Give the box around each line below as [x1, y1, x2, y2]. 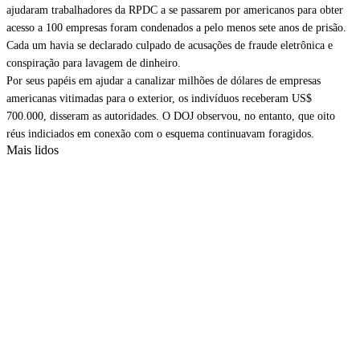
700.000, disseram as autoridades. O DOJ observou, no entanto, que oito [6, 110, 335, 122]
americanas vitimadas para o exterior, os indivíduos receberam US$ [6, 92, 312, 104]
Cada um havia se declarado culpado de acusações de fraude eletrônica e [6, 39, 333, 51]
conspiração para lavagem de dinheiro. [6, 57, 181, 69]
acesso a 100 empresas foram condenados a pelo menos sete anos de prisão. [6, 22, 346, 34]
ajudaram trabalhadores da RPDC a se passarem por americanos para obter [6, 4, 343, 16]
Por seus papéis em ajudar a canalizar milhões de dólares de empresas [6, 75, 321, 87]
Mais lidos [6, 143, 59, 157]
